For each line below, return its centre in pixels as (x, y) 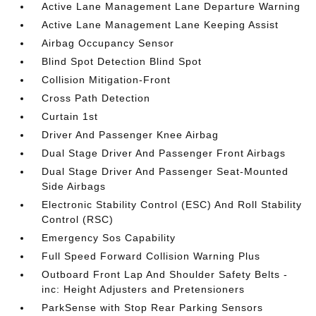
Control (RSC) (78, 219)
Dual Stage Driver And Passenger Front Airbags (164, 153)
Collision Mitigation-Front (107, 79)
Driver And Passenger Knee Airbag (130, 134)
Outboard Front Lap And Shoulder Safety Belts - (165, 274)
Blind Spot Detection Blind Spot (122, 61)
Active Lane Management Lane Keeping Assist (160, 24)
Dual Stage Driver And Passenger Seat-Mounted (165, 171)
